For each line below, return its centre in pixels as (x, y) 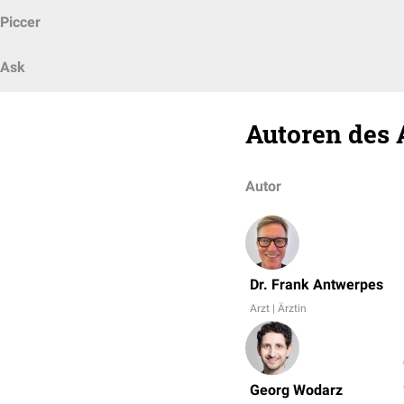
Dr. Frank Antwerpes (317, 285)
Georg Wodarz (296, 390)
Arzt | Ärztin (278, 308)
